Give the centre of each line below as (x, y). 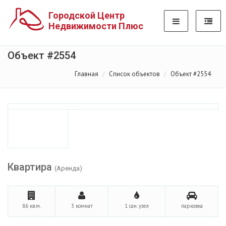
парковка (192, 206)
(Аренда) (68, 168)
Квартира (31, 167)
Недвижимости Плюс (96, 26)
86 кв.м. (32, 206)
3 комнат (82, 206)
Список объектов (134, 74)
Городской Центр (87, 15)
